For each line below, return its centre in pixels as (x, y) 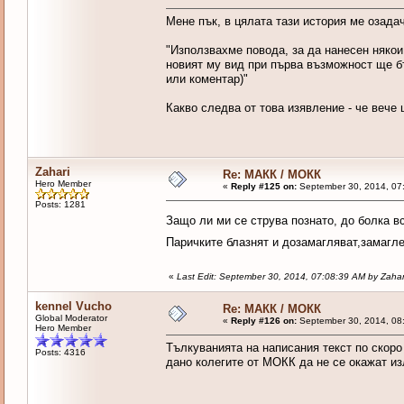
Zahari (52, 172)
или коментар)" (207, 79)
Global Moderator (71, 318)
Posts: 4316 (60, 353)
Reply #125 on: (263, 187)
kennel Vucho (73, 307)
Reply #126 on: (263, 321)
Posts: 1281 (60, 205)
